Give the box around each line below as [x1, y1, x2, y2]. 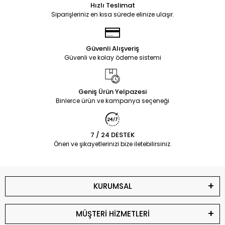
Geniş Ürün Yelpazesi [78, 87, 147, 96]
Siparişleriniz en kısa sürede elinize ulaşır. [51, 10, 174, 19]
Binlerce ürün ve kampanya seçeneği [56, 96, 169, 105]
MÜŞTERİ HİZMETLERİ [75, 208, 150, 219]
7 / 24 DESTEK [90, 130, 135, 140]
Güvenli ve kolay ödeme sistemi [64, 53, 161, 62]
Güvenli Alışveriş [86, 44, 139, 53]
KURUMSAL [93, 181, 132, 191]
